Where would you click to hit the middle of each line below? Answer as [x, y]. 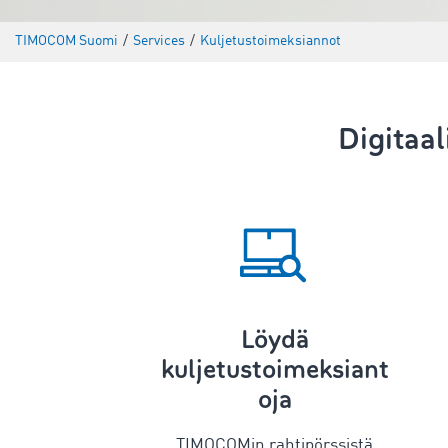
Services [159, 41]
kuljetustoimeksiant [274, 369]
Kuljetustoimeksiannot [270, 41]
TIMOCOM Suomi [66, 41]
